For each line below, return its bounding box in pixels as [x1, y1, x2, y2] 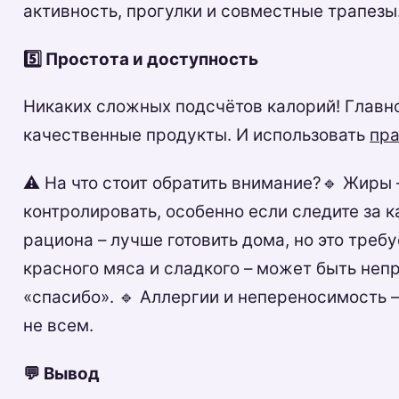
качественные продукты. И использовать [23, 125, 370, 146]
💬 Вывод [23, 362, 101, 384]
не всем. [23, 315, 94, 337]
